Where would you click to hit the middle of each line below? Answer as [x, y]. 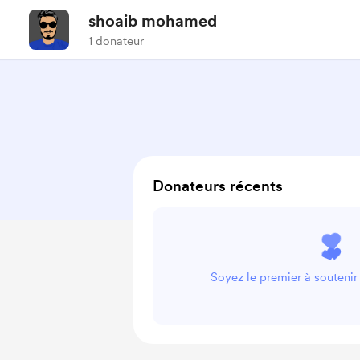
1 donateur [116, 41]
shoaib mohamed [153, 21]
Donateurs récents [218, 186]
